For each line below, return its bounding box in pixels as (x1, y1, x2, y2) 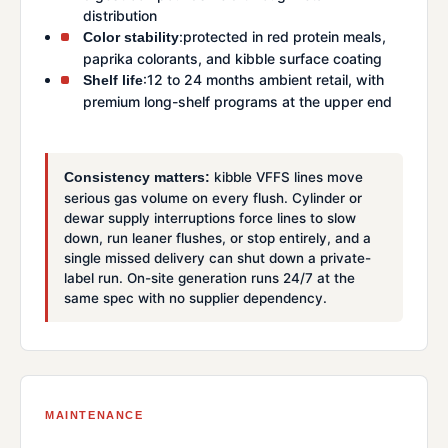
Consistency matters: (64, 169, 210, 185)
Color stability (83, 28, 179, 45)
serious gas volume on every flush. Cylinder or (64, 189, 362, 206)
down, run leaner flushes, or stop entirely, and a (64, 229, 371, 246)
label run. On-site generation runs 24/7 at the (64, 269, 355, 286)
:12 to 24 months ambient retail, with (143, 70, 384, 88)
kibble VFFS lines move (210, 168, 363, 185)
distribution (83, 6, 157, 24)
